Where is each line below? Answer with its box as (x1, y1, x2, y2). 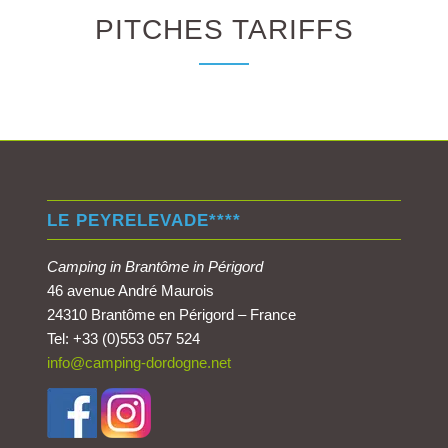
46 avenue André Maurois (46, 282, 214, 300)
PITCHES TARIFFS (94, 14, 354, 45)
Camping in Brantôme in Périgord (46, 258, 263, 276)
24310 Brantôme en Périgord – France (46, 306, 296, 324)
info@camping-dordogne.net (46, 354, 231, 372)
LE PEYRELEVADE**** (46, 211, 241, 230)
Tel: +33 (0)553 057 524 (46, 330, 200, 348)
